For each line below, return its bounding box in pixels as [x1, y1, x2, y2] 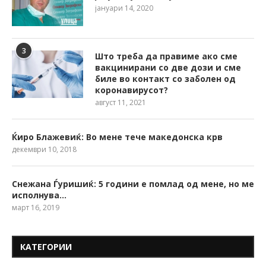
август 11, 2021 [95, 97, 146, 107]
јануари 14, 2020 [95, 2, 153, 13]
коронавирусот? [95, 84, 168, 96]
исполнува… [12, 189, 66, 201]
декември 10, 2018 [12, 144, 77, 154]
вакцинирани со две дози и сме [95, 61, 241, 73]
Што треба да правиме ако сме [95, 50, 237, 62]
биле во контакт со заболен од [95, 72, 236, 84]
